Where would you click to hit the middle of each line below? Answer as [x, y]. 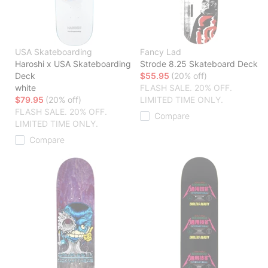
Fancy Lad [161, 52]
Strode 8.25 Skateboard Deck [199, 64]
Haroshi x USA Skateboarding [73, 64]
